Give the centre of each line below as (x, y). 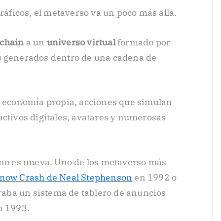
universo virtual (81, 42)
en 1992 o (155, 178)
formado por (143, 42)
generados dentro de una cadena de (79, 57)
